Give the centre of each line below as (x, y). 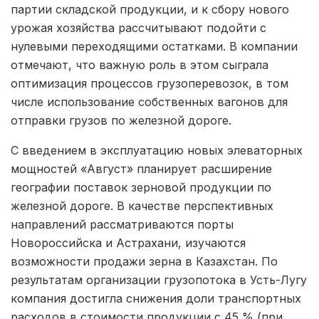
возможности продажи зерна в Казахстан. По (144, 261)
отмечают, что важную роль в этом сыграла (140, 64)
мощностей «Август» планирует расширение (141, 168)
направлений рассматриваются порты (122, 224)
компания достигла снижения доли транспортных (156, 298)
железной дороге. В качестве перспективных (142, 205)
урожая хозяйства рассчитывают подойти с (138, 27)
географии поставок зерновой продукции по (141, 187)
